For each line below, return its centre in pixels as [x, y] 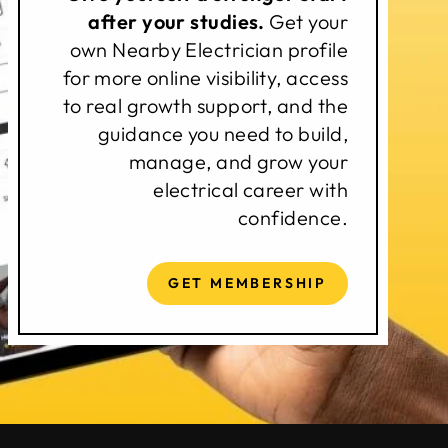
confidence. [293, 217]
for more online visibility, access [205, 77]
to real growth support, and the [205, 105]
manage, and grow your [238, 161]
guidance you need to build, [222, 133]
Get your [306, 21]
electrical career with [250, 189]
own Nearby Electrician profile [208, 49]
